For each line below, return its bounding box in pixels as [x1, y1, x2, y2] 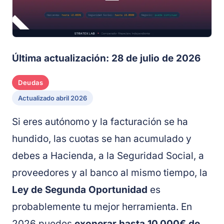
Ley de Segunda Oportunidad [12, 184, 147, 196]
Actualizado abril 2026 [18, 94, 87, 102]
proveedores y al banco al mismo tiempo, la [12, 167, 207, 179]
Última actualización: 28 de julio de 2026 [12, 52, 200, 64]
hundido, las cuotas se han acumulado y [12, 133, 191, 145]
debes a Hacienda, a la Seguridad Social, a [12, 150, 204, 162]
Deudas [18, 78, 43, 87]
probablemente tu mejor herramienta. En [12, 201, 192, 213]
